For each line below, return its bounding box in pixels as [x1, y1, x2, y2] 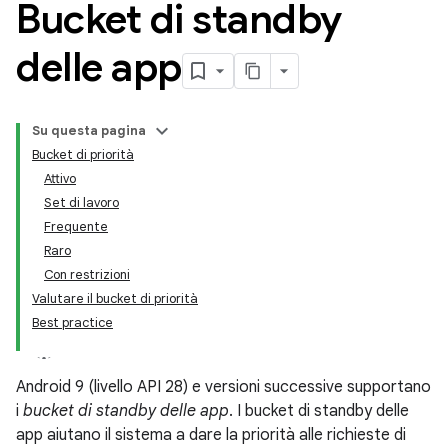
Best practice [32, 314, 113, 331]
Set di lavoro [44, 194, 119, 211]
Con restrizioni [44, 266, 130, 283]
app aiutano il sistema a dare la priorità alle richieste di [16, 425, 406, 445]
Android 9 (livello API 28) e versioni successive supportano [16, 377, 431, 397]
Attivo [44, 170, 76, 187]
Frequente [44, 218, 108, 235]
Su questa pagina [32, 122, 146, 139]
